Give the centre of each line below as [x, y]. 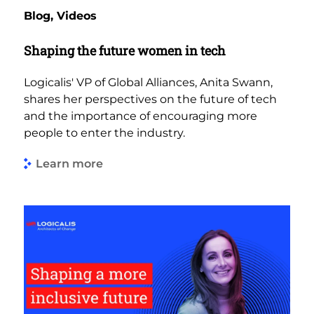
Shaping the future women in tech [125, 50]
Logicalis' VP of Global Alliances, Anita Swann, [148, 82]
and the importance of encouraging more [141, 116]
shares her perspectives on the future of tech [150, 99]
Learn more [69, 164]
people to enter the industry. [104, 132]
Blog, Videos [60, 15]
